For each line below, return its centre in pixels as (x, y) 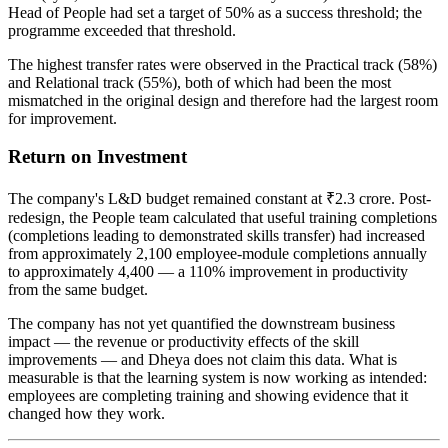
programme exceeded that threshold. (122, 30)
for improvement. (62, 118)
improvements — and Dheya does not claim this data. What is (202, 360)
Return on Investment (97, 157)
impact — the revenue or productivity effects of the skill (183, 342)
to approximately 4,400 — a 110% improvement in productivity (208, 272)
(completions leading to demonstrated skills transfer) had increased (216, 236)
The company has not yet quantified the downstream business (201, 324)
